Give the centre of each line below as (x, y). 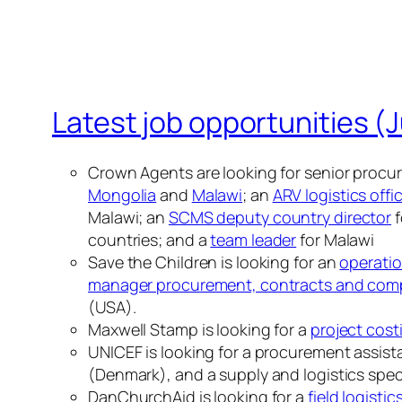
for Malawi (336, 240)
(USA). (112, 307)
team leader (253, 240)
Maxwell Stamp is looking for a (199, 330)
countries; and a (149, 240)
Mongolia (122, 195)
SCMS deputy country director (280, 218)
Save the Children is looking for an (214, 262)
